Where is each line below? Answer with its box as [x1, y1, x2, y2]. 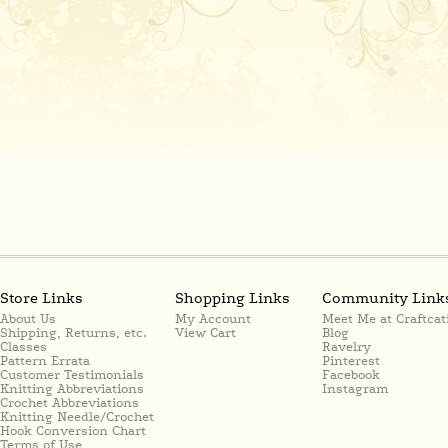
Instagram [322, 382, 388, 396]
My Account [175, 312, 251, 326]
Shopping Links [175, 290, 290, 307]
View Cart [175, 326, 236, 340]
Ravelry [322, 340, 371, 354]
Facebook [322, 368, 380, 382]
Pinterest [322, 354, 380, 368]
